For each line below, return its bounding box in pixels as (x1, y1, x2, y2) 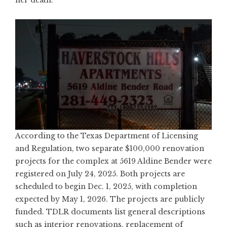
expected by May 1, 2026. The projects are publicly (15, 195, 205, 204)
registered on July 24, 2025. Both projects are (15, 169, 185, 179)
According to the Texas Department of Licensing (15, 131, 198, 141)
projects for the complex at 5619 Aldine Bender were (15, 157, 212, 166)
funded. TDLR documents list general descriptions (15, 207, 205, 217)
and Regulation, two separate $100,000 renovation (15, 144, 204, 154)
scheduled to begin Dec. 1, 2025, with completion (15, 182, 197, 192)
